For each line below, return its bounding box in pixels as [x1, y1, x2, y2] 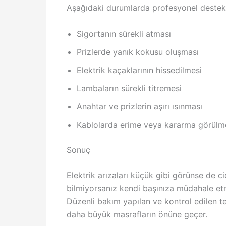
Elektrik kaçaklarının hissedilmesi [77, 65, 202, 76]
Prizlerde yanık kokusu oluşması [77, 47, 199, 58]
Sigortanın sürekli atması [77, 29, 171, 39]
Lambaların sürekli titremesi [77, 83, 182, 94]
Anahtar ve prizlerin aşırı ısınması [77, 101, 202, 112]
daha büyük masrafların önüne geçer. [67, 209, 207, 220]
